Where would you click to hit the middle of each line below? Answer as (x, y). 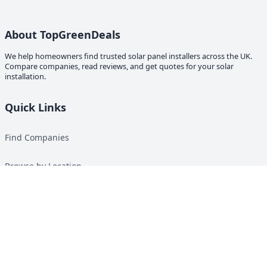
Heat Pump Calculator (48, 223)
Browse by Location (43, 166)
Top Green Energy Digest (55, 252)
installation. (25, 77)
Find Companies (37, 137)
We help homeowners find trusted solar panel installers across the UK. (128, 56)
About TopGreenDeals (63, 35)
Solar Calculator (36, 194)
